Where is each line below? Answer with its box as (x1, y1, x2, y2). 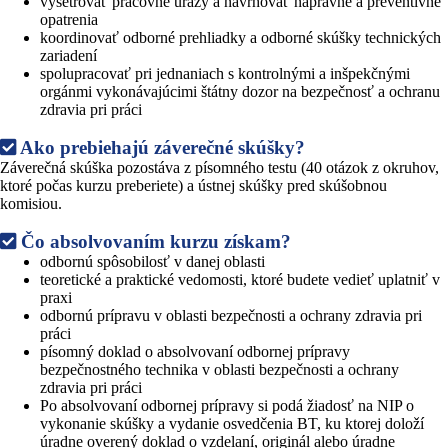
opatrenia (40, 10, 98, 28)
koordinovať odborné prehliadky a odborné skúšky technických (40, 28, 441, 46)
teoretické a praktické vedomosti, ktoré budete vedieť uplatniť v (40, 270, 440, 288)
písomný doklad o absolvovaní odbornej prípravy (40, 342, 350, 360)
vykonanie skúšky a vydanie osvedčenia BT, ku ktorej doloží (40, 414, 424, 432)
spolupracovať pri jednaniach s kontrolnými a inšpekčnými (40, 64, 410, 82)
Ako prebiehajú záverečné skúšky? (16, 136, 305, 158)
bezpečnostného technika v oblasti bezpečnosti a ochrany (40, 360, 399, 378)
